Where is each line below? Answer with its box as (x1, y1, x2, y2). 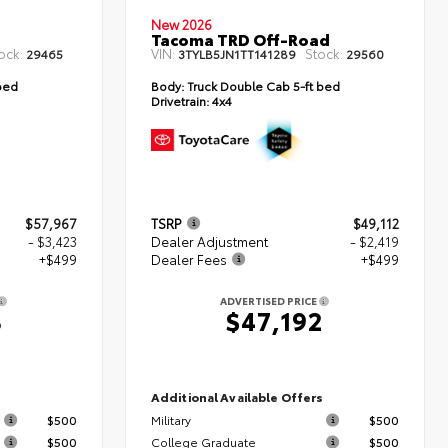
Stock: (305, 44, 344, 63)
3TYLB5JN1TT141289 (178, 45, 297, 63)
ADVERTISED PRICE (220, 292, 320, 308)
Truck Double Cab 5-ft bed (184, 77, 341, 95)
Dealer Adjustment (151, 231, 269, 250)
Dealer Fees (151, 249, 228, 268)
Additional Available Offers (151, 388, 324, 406)
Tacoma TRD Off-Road (151, 27, 331, 51)
